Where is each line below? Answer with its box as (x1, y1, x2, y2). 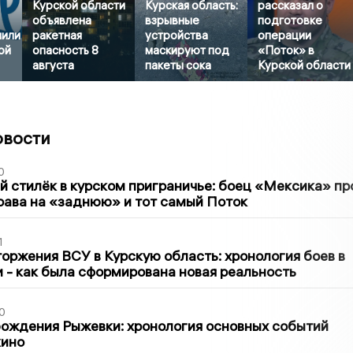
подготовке (258, 12, 323, 28)
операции (258, 27, 312, 43)
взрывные (145, 12, 200, 28)
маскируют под (145, 42, 230, 58)
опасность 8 (32, 42, 99, 58)
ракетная (32, 27, 83, 43)
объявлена (32, 12, 92, 28)
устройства (145, 27, 209, 43)
